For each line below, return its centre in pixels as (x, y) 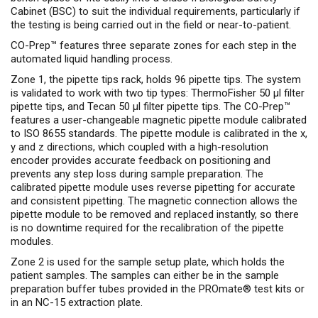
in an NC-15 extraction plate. (77, 302)
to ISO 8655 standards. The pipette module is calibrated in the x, (159, 133)
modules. (32, 241)
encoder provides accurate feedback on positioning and (141, 160)
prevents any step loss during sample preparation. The (137, 174)
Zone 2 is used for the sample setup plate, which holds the (148, 262)
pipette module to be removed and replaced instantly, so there (155, 214)
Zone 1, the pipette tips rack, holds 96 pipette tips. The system (156, 79)
